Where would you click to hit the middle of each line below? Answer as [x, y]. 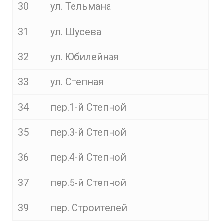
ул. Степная [77, 82]
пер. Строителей [89, 208]
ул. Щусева [76, 32]
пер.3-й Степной [88, 132]
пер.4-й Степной [88, 157]
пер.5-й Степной [88, 183]
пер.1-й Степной [88, 107]
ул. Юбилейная [85, 57]
